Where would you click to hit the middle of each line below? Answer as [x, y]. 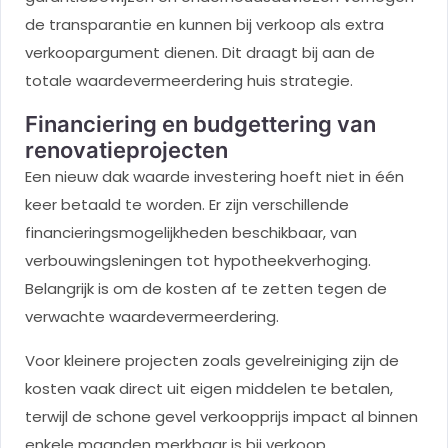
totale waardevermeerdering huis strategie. [189, 81]
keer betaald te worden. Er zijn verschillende [187, 205]
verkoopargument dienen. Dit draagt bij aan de [200, 53]
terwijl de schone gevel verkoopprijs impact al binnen [221, 417]
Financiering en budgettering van [200, 124]
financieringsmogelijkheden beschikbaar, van [191, 233]
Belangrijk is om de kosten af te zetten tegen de [206, 289]
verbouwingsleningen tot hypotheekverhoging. [198, 261]
